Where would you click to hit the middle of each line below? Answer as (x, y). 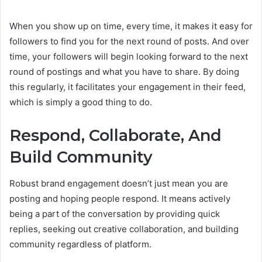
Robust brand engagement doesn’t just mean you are (119, 183)
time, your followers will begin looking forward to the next (129, 57)
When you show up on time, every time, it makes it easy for (131, 26)
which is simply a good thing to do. (81, 102)
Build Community (81, 157)
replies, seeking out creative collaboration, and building (124, 229)
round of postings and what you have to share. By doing (124, 72)
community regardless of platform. (80, 244)
